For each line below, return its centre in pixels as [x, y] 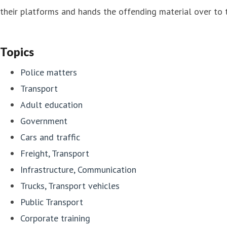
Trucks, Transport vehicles [70, 185]
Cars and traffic [50, 137]
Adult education [51, 104]
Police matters [49, 72]
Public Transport [52, 202]
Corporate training [55, 218]
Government [44, 121]
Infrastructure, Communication [78, 169]
